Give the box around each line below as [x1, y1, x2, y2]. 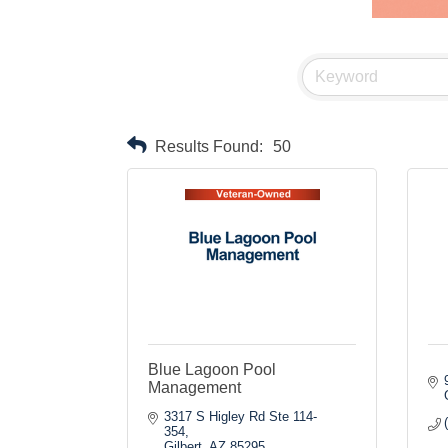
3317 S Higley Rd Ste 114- [164, 409, 318, 424]
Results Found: [155, 136, 263, 155]
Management [148, 379, 241, 396]
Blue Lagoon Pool [148, 361, 276, 378]
